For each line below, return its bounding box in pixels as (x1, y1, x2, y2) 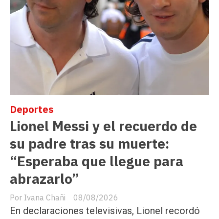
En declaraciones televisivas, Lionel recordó (10, 205, 200, 217)
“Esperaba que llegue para (10, 152, 183, 170)
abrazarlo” (10, 169, 79, 188)
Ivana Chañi (24, 193, 66, 202)
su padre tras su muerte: (10, 134, 169, 153)
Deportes (10, 102, 54, 116)
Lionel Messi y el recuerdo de (10, 116, 197, 135)
